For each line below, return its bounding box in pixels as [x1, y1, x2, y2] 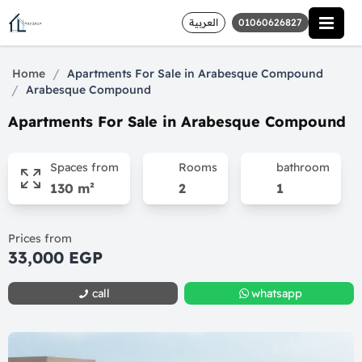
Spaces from [50, 160, 119, 175]
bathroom [276, 160, 330, 175]
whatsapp [251, 286, 303, 301]
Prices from [8, 231, 72, 246]
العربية [189, 16, 218, 28]
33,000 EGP [8, 247, 103, 267]
